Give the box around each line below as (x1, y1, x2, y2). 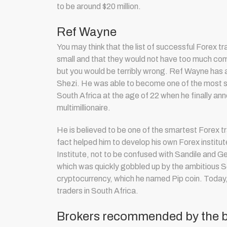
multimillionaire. (57, 103, 110, 112)
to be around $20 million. (57, 2, 141, 11)
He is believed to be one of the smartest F (57, 125, 204, 134)
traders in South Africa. (57, 186, 138, 195)
